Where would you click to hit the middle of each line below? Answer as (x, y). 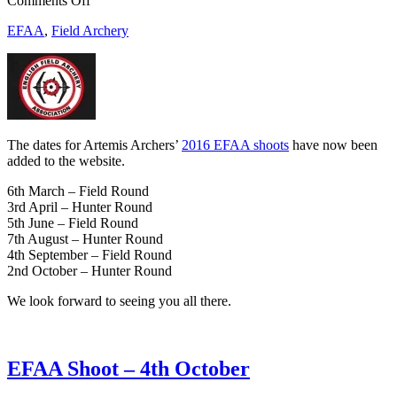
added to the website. (66, 161)
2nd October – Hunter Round (90, 271)
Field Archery (90, 31)
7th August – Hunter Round (85, 239)
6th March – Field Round (78, 191)
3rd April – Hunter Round (80, 207)
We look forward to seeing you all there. (119, 301)
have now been (333, 145)
